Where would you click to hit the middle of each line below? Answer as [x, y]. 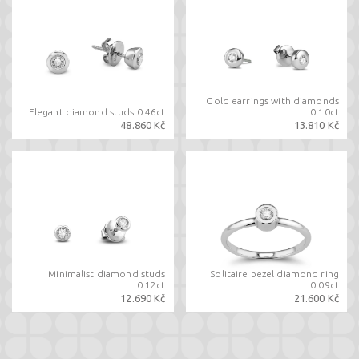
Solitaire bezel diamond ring [274, 274]
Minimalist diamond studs [107, 274]
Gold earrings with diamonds [272, 100]
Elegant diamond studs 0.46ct [97, 111]
